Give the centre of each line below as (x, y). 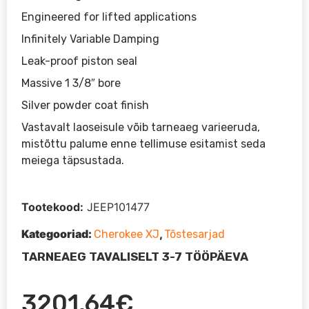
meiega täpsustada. (73, 160)
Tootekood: (53, 207)
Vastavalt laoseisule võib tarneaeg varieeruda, (141, 127)
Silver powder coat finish (86, 105)
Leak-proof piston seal (80, 61)
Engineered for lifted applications (109, 17)
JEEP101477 (119, 207)
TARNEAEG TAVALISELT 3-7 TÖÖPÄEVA (135, 257)
